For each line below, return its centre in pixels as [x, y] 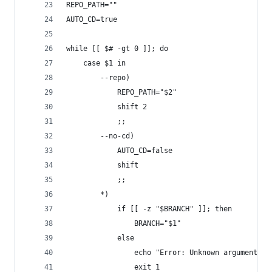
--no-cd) [117, 136]
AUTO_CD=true [92, 20]
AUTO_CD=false [145, 151]
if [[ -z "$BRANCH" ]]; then [175, 209]
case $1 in [104, 63]
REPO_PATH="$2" [147, 93]
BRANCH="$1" [158, 224]
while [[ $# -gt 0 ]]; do [117, 49]
